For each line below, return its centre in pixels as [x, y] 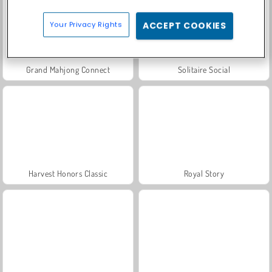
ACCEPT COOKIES [185, 25]
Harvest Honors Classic [68, 173]
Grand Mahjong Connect [68, 69]
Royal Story [204, 173]
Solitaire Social [204, 69]
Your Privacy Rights [86, 24]
